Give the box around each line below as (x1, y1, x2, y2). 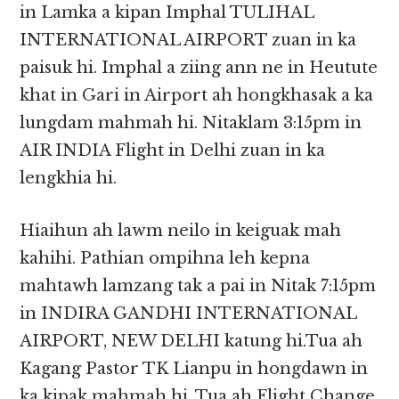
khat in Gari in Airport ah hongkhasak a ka (20, 85, 374, 106)
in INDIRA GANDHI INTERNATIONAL (20, 304, 357, 324)
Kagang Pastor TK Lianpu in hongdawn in (20, 359, 369, 379)
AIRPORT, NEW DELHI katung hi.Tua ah (20, 331, 363, 352)
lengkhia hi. (20, 168, 118, 189)
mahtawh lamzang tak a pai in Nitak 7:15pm (20, 276, 377, 297)
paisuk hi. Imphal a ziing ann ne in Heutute (20, 58, 379, 78)
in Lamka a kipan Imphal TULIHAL (20, 3, 314, 23)
